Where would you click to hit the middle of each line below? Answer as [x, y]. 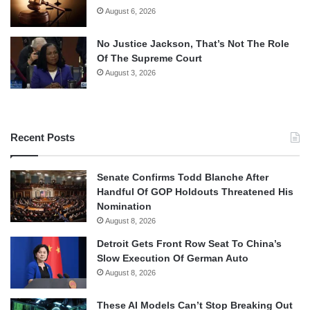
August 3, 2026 [130, 72]
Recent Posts [43, 137]
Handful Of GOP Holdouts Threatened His [195, 191]
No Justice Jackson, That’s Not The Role [193, 43]
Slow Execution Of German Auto [173, 258]
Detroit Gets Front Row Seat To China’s [189, 243]
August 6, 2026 [130, 11]
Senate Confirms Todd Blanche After [183, 177]
